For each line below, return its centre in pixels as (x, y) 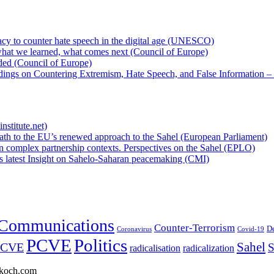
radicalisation (155, 248)
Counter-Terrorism (194, 228)
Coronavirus (134, 229)
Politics (101, 246)
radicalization (209, 248)
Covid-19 (251, 229)
